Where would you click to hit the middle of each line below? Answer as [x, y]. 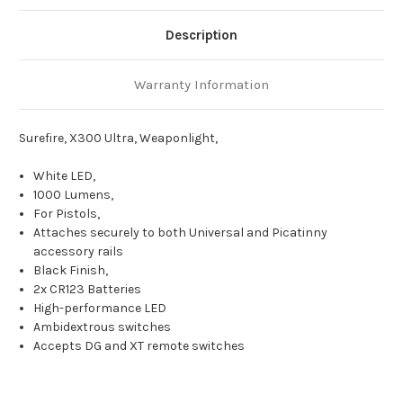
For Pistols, [67, 214]
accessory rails [79, 252]
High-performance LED [100, 309]
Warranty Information [201, 85]
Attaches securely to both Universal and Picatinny [181, 233]
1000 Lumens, [74, 195]
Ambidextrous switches [103, 327]
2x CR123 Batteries [88, 290]
